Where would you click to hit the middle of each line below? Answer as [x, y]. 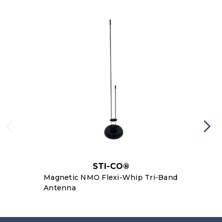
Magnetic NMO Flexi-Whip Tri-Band [111, 177]
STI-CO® [111, 166]
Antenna [60, 188]
